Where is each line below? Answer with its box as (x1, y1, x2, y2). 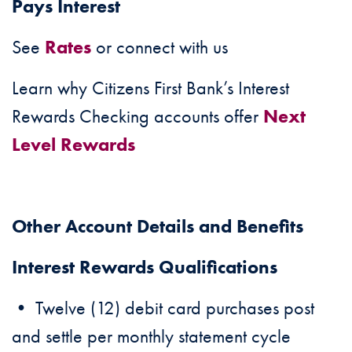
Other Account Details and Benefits (12, 213, 303, 238)
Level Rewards (12, 131, 135, 156)
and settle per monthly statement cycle (12, 323, 291, 348)
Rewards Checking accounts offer (12, 103, 263, 128)
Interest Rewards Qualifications (12, 254, 277, 279)
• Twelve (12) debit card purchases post (12, 295, 314, 320)
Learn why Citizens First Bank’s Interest (12, 75, 289, 100)
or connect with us (91, 34, 228, 59)
